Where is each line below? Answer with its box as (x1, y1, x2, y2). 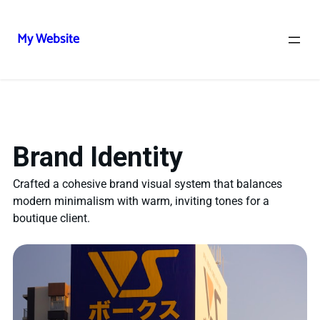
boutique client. (13, 211, 90, 226)
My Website (17, 29, 79, 50)
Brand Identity (13, 141, 183, 173)
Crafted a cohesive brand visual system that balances (13, 177, 282, 191)
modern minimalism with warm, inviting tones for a (13, 194, 269, 209)
